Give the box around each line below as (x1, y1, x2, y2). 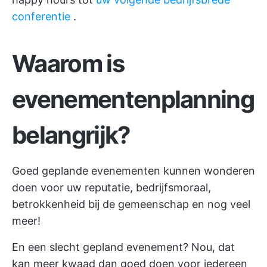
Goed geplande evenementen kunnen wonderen (12, 164, 255, 177)
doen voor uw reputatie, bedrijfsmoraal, (12, 181, 211, 194)
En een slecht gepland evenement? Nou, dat (12, 241, 235, 253)
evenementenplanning (12, 85, 254, 114)
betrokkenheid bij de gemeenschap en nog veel (12, 198, 250, 210)
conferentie (12, 10, 70, 23)
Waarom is (12, 49, 124, 78)
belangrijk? (12, 120, 131, 150)
